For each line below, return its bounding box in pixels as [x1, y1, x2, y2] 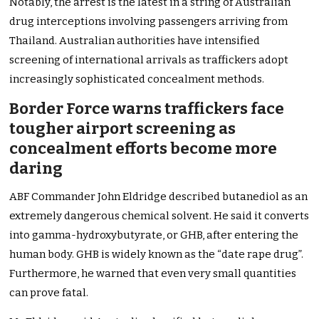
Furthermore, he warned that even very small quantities [9, 267, 297, 281]
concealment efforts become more [9, 139, 278, 159]
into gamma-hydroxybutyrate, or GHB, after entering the [9, 229, 299, 242]
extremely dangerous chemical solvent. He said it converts [9, 209, 310, 223]
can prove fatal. [9, 286, 89, 300]
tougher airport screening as [9, 119, 236, 139]
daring [9, 159, 63, 179]
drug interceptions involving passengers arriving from [9, 15, 288, 28]
